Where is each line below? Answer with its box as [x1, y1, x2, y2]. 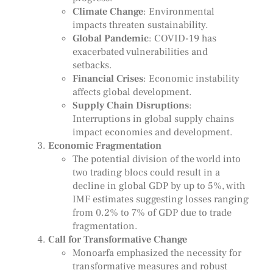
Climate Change [72, 5, 143, 18]
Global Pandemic [72, 32, 149, 45]
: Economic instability [143, 72, 239, 85]
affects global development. [72, 85, 192, 99]
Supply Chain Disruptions [72, 99, 189, 112]
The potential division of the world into [72, 152, 241, 166]
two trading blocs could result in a [72, 166, 220, 179]
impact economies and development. [72, 126, 233, 139]
